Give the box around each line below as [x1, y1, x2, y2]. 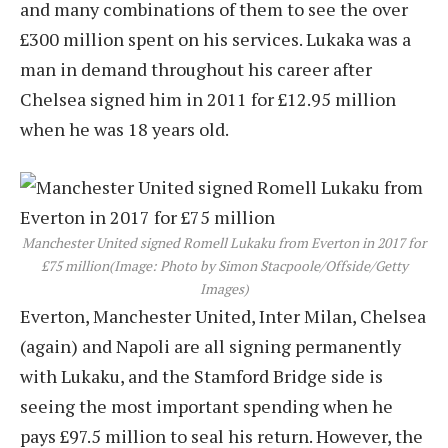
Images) [199, 280, 249, 299]
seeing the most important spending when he [20, 394, 393, 419]
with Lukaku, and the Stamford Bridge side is [20, 364, 383, 389]
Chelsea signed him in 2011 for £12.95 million [20, 87, 396, 112]
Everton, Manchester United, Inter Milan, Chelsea [20, 304, 426, 329]
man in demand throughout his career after [20, 57, 372, 82]
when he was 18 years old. [20, 117, 229, 142]
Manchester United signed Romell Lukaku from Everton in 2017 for [22, 234, 426, 253]
